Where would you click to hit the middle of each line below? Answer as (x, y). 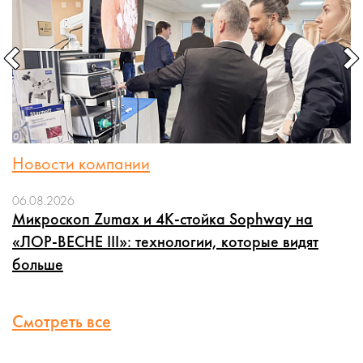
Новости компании (81, 163)
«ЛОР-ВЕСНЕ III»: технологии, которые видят (165, 241)
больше (38, 264)
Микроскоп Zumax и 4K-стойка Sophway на (162, 219)
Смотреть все (62, 321)
